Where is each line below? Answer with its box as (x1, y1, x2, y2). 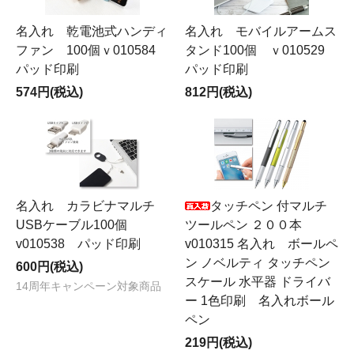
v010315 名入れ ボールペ (185, 237, 338, 250)
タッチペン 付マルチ (210, 199, 327, 213)
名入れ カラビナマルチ (16, 199, 155, 213)
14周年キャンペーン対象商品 (16, 281, 161, 292)
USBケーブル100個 (16, 218, 153, 232)
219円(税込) (185, 336, 252, 349)
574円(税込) (16, 85, 83, 99)
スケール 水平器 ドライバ (185, 275, 330, 288)
